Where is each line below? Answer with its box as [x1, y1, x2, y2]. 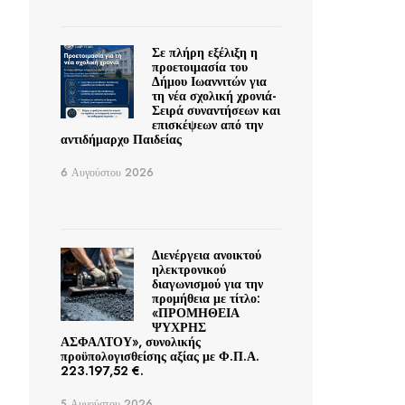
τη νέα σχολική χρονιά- [151, 87, 276, 106]
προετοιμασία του [151, 58, 248, 77]
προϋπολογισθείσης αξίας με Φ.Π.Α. [61, 347, 259, 366]
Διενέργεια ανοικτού [151, 246, 261, 265]
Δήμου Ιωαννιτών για [151, 72, 267, 91]
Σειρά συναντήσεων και [151, 101, 280, 120]
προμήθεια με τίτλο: [151, 289, 260, 308]
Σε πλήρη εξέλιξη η [151, 43, 258, 62]
